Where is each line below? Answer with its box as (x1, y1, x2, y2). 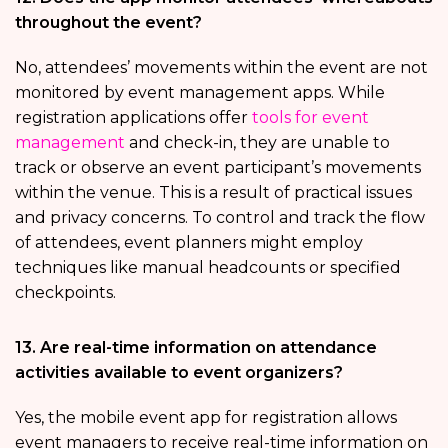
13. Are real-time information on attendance (15, 337, 377, 357)
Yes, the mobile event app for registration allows (15, 407, 397, 427)
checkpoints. (15, 282, 116, 302)
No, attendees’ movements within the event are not (15, 57, 428, 77)
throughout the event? (15, 12, 202, 32)
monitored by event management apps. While (15, 82, 385, 102)
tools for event (252, 107, 369, 127)
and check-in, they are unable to (125, 132, 390, 152)
